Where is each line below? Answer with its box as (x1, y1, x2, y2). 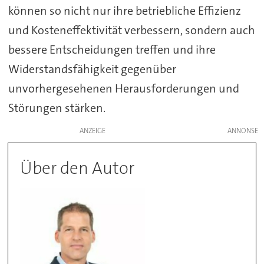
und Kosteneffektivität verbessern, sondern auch (8, 22, 255, 38)
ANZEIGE (79, 126, 105, 136)
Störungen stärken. (8, 100, 105, 115)
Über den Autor (20, 157, 135, 180)
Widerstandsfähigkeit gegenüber (8, 61, 176, 77)
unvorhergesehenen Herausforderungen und (8, 80, 239, 96)
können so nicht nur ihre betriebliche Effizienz (8, 2, 241, 18)
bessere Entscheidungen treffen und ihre (8, 41, 216, 57)
